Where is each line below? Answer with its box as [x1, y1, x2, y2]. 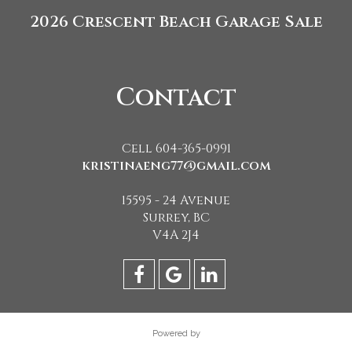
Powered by [152, 328, 200, 339]
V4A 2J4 [152, 226, 200, 244]
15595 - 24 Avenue [122, 192, 230, 209]
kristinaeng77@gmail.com [81, 157, 271, 174]
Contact [115, 81, 236, 115]
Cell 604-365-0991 [121, 140, 231, 157]
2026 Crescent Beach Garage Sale [29, 11, 323, 32]
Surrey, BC [142, 209, 210, 226]
